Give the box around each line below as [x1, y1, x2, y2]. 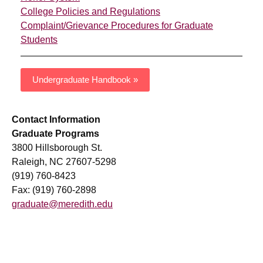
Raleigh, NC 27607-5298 [12, 157, 116, 167]
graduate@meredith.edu [12, 199, 113, 210]
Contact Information [12, 114, 100, 125]
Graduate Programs [12, 129, 99, 139]
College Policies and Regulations [21, 6, 160, 17]
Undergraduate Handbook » [32, 75, 138, 85]
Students [21, 35, 58, 45]
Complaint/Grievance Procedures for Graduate [21, 21, 213, 31]
